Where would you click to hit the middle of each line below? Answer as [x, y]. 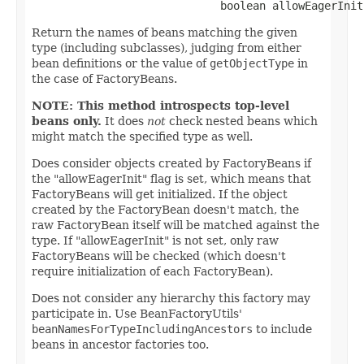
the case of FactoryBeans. [104, 78]
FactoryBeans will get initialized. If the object [160, 194]
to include [282, 329]
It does [124, 121]
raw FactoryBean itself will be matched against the [175, 225]
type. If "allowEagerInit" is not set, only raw [155, 240]
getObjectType [252, 63]
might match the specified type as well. [142, 136]
